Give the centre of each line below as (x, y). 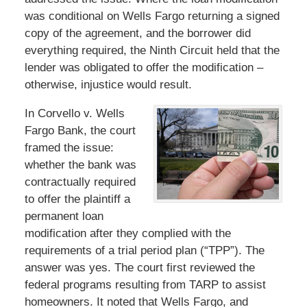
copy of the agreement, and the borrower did (137, 33)
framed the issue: (69, 147)
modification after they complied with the (127, 233)
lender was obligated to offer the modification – (144, 67)
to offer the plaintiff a (77, 199)
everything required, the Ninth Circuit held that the (152, 50)
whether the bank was (80, 164)
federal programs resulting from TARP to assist (145, 284)
